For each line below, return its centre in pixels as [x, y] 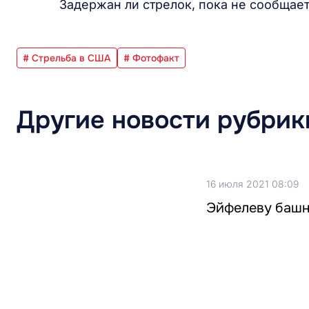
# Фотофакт [151, 58]
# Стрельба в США [67, 58]
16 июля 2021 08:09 [252, 184]
